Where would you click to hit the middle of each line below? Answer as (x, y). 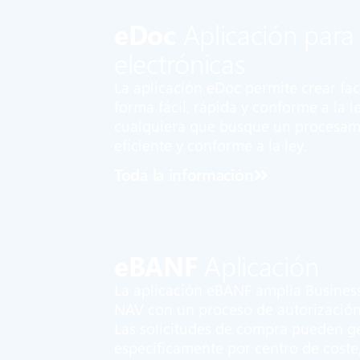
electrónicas (180, 63)
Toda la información (184, 173)
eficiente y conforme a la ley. (211, 145)
